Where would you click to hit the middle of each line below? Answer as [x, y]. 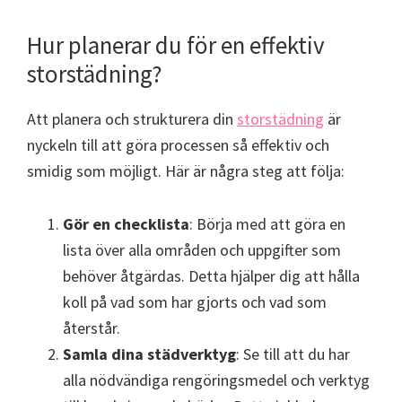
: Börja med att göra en [267, 224]
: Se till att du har [293, 354]
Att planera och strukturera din [132, 119]
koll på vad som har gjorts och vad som [195, 302]
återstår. [92, 328]
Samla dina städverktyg [149, 354]
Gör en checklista [126, 224]
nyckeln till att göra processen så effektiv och [178, 145]
